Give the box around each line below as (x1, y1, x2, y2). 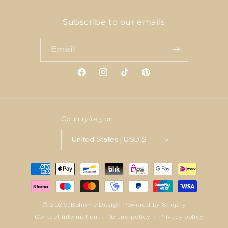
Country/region (61, 115, 113, 123)
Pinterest (140, 73, 176, 82)
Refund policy (107, 213, 150, 220)
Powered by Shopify (123, 201, 186, 208)
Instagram (98, 73, 136, 82)
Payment (17, 159, 54, 169)
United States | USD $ (141, 135, 147, 144)
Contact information (34, 213, 98, 220)
